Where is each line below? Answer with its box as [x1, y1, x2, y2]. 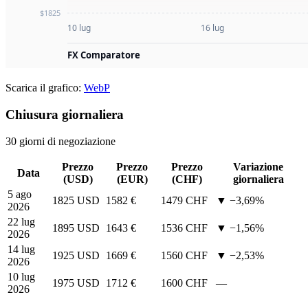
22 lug [8, 215, 35, 228]
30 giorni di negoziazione [5, 135, 115, 147]
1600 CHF [161, 276, 208, 289]
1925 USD [52, 249, 100, 261]
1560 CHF [161, 249, 208, 261]
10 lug [8, 270, 35, 283]
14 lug [8, 243, 35, 255]
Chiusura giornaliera [5, 107, 124, 122]
